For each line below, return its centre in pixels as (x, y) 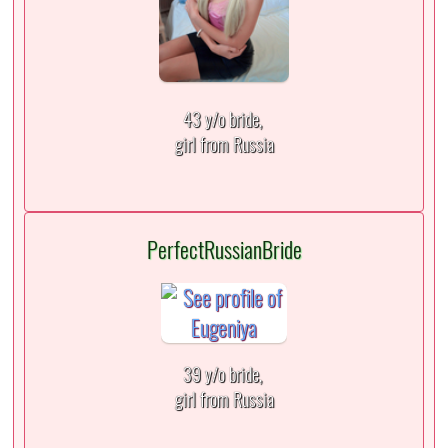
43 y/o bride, (224, 120)
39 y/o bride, (224, 375)
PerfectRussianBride (224, 249)
